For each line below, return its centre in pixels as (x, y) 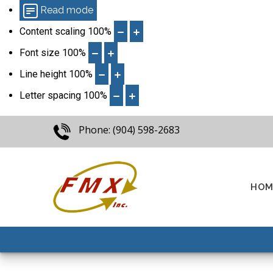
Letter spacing (50, 95)
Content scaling (52, 31)
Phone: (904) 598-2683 (129, 130)
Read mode (67, 10)
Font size (40, 53)
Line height (43, 74)
